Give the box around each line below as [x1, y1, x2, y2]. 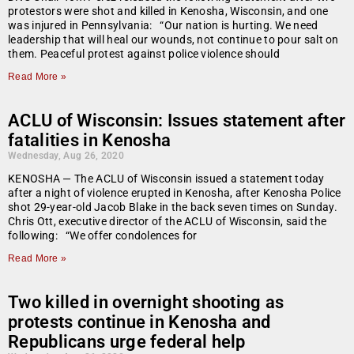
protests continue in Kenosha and [8, 312, 271, 333]
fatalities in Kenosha [8, 130, 171, 151]
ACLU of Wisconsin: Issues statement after [8, 111, 346, 131]
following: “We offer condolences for [8, 229, 198, 243]
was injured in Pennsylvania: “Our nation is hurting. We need [8, 19, 318, 32]
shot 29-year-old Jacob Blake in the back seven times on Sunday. [8, 201, 343, 214]
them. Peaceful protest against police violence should [8, 47, 280, 61]
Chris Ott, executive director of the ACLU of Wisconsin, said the [8, 215, 327, 228]
